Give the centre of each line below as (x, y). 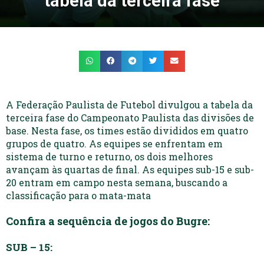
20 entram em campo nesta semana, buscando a (117, 182)
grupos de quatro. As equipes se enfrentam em (114, 143)
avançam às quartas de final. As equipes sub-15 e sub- (130, 169)
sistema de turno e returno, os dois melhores (109, 156)
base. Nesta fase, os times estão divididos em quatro (127, 130)
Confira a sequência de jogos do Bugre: (108, 221)
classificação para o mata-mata (78, 195)
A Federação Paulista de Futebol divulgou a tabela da (129, 104)
